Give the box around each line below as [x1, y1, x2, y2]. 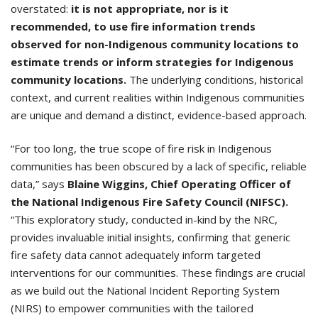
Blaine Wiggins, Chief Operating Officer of [67, 177, 291, 192]
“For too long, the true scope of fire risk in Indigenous [11, 141, 272, 156]
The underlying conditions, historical [126, 72, 303, 87]
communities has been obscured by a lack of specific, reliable [11, 159, 307, 174]
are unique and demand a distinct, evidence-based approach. [11, 107, 307, 122]
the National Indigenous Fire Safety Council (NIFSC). [11, 194, 288, 209]
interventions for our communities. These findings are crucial [11, 265, 305, 280]
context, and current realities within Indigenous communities [11, 89, 305, 104]
